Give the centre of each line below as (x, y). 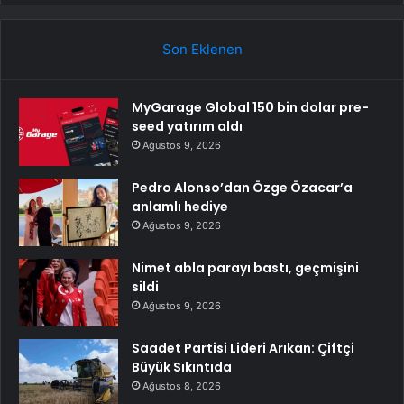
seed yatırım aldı (187, 127)
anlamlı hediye (180, 207)
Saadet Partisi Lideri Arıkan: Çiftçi (243, 349)
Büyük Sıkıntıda (182, 367)
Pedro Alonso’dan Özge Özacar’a (242, 188)
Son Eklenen (202, 50)
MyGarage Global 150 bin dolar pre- (250, 108)
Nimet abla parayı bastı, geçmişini (245, 268)
